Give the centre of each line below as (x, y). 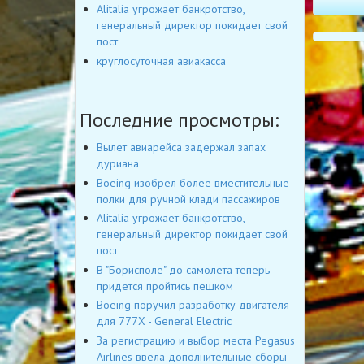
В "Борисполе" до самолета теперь (183, 269)
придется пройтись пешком (165, 286)
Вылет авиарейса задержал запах (181, 147)
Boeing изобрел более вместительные (193, 182)
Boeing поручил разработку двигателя (193, 305)
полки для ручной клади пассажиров (188, 199)
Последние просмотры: (179, 120)
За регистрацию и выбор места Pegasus (196, 340)
